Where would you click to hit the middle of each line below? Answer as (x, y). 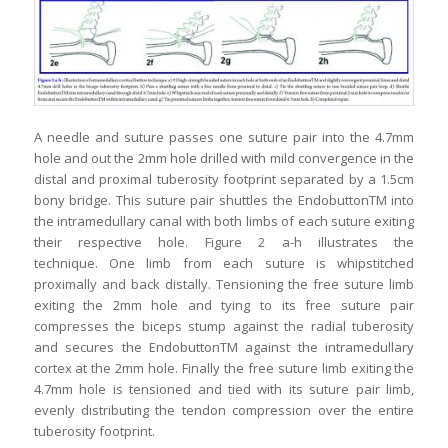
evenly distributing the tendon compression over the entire (224, 409)
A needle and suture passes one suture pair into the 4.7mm (224, 136)
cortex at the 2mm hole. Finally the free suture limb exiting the (224, 367)
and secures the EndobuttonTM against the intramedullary (224, 346)
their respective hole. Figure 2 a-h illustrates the (224, 241)
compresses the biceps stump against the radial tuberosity (224, 325)
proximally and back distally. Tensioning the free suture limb (224, 283)
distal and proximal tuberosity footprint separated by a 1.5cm (224, 178)
